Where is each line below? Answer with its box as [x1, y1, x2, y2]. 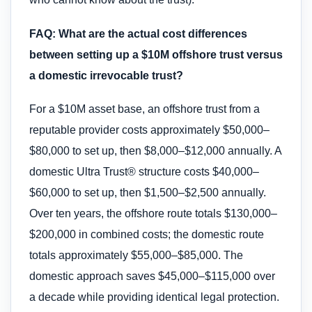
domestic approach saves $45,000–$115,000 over [29, 270, 275, 282]
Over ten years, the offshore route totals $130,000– [29, 207, 277, 219]
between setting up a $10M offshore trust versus [29, 48, 283, 61]
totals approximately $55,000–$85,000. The [29, 249, 243, 261]
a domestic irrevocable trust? [29, 69, 183, 81]
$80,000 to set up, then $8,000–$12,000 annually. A [29, 144, 281, 157]
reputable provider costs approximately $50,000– [29, 123, 270, 136]
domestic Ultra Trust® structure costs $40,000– [29, 165, 259, 178]
